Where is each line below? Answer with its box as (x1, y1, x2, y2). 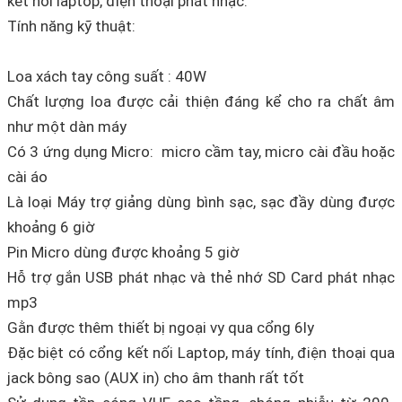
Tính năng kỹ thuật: (7, 17, 135, 36)
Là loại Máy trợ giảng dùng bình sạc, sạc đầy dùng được (7, 193, 395, 212)
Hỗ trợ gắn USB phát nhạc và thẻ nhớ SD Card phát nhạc (7, 268, 395, 287)
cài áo (7, 168, 48, 187)
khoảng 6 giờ (7, 218, 94, 237)
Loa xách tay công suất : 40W (7, 67, 206, 86)
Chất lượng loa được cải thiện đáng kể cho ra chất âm (7, 92, 395, 111)
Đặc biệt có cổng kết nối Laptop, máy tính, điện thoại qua (7, 344, 395, 363)
